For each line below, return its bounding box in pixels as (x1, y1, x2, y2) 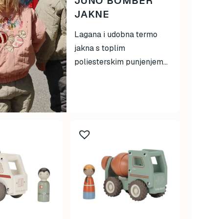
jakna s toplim (74, 43, 125, 53)
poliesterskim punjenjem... (74, 56, 168, 67)
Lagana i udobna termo (74, 29, 157, 40)
